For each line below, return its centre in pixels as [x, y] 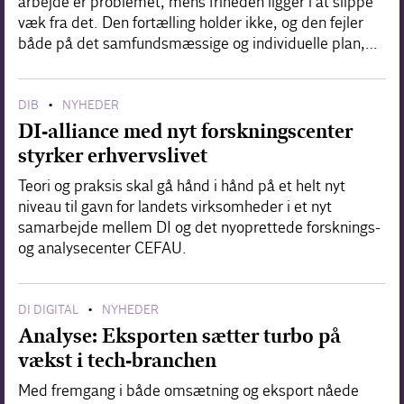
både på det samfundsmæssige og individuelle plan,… [198, 43]
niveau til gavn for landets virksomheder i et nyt [175, 207]
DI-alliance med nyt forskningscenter [185, 131]
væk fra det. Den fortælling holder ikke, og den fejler [191, 23]
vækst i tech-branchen [117, 360]
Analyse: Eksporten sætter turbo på [179, 335]
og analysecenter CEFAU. [102, 248]
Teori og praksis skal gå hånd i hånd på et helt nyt [182, 186]
